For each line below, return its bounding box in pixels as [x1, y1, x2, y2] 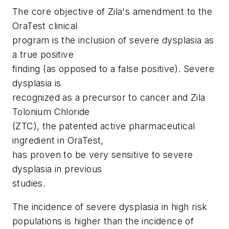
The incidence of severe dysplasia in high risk [12, 201, 208, 212]
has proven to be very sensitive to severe [12, 149, 193, 161]
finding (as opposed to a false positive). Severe [12, 63, 215, 75]
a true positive [12, 49, 74, 60]
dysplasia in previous [12, 164, 102, 175]
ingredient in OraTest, [12, 135, 104, 146]
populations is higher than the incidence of [12, 215, 194, 226]
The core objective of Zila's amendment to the [12, 6, 212, 17]
